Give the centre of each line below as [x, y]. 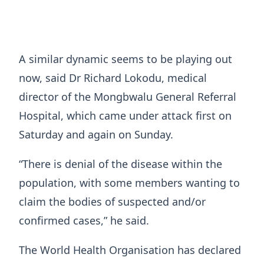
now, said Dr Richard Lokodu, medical [113, 77]
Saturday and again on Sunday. [96, 134]
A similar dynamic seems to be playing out [126, 59]
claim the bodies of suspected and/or [112, 201]
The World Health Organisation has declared [130, 250]
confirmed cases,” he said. [84, 220]
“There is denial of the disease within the [121, 164]
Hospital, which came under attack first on [125, 115]
